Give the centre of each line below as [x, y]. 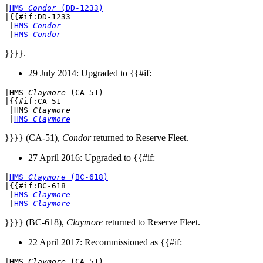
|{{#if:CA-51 [33, 102]
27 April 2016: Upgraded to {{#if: [92, 158]
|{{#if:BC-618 [35, 186]
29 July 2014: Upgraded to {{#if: [90, 73]
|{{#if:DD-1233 [38, 17]
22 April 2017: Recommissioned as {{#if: [105, 242]
